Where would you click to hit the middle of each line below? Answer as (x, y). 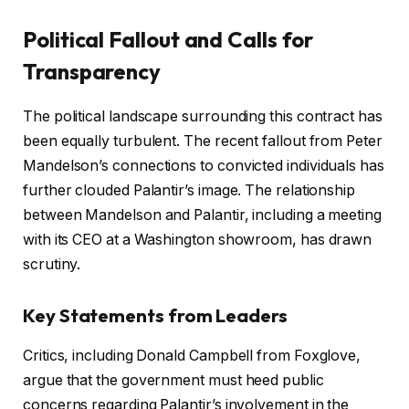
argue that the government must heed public (173, 381)
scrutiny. (52, 265)
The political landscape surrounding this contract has (203, 117)
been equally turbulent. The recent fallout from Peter (203, 142)
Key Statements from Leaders (155, 316)
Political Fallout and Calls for (168, 40)
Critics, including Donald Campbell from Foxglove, (192, 356)
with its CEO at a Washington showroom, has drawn (198, 240)
